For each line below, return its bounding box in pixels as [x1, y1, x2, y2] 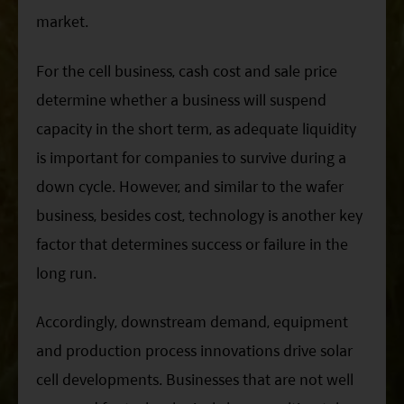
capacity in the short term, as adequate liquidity [36, 116, 356, 140]
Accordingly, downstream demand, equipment [36, 310, 348, 334]
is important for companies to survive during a [36, 145, 346, 169]
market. [36, 10, 88, 33]
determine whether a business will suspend [36, 87, 326, 111]
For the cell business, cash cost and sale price [36, 59, 337, 82]
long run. [36, 261, 96, 284]
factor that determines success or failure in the [36, 232, 348, 255]
